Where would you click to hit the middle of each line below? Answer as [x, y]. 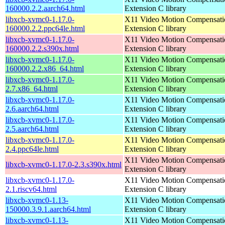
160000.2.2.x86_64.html [45, 68]
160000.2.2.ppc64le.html [45, 28]
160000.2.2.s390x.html [42, 48]
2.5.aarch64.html [32, 129]
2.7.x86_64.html [32, 88]
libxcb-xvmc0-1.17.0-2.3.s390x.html [64, 164]
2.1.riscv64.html [31, 189]
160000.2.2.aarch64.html [45, 8]
